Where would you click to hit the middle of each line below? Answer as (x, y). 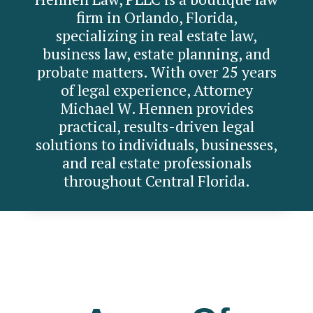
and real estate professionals (156, 163)
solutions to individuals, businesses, (156, 145)
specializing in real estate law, (156, 36)
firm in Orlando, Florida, (156, 17)
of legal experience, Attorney (156, 90)
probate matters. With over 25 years (156, 72)
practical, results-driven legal (156, 126)
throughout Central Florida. (156, 181)
